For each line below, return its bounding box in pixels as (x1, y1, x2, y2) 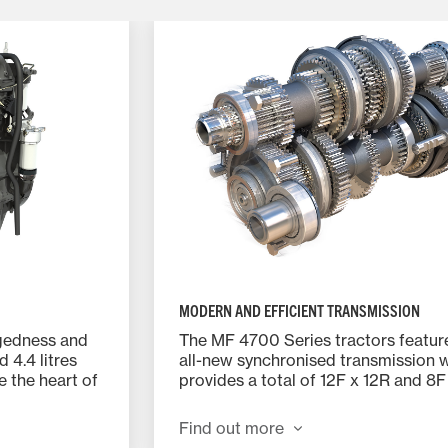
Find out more (179, 417, 284, 438)
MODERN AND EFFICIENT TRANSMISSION (179, 299, 420, 320)
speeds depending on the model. (179, 389, 422, 410)
